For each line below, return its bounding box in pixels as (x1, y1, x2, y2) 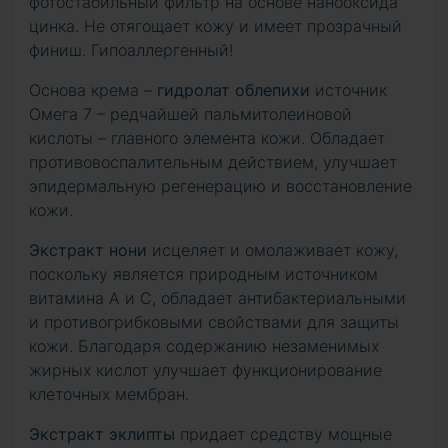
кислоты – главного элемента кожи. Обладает (29, 128, 385, 148)
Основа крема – (29, 80, 157, 100)
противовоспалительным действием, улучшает (29, 152, 397, 172)
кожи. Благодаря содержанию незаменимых (29, 336, 379, 356)
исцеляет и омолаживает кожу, (147, 240, 398, 260)
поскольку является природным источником (29, 264, 378, 284)
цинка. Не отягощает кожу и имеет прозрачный (29, 16, 402, 36)
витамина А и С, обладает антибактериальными (29, 288, 406, 308)
